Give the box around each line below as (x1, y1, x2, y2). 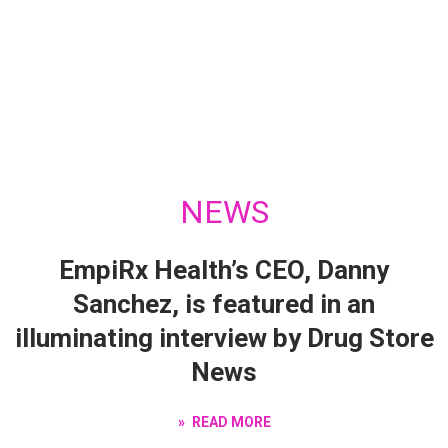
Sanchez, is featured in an (73, 288, 375, 319)
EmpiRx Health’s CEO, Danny (59, 254, 389, 285)
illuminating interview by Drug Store (14, 322, 434, 353)
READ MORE (188, 413, 271, 430)
